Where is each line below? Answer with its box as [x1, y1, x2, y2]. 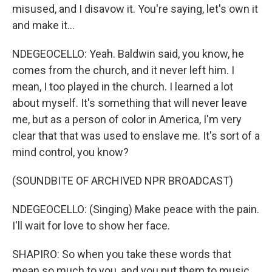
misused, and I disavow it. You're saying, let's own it [12, 2, 258, 15]
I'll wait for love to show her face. [12, 219, 170, 232]
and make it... [12, 19, 75, 32]
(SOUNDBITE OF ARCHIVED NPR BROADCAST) [12, 174, 233, 187]
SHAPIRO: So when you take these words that [12, 248, 231, 260]
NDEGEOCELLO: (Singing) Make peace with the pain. [12, 203, 259, 216]
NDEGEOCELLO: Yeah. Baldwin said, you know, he [12, 47, 244, 60]
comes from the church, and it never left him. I [12, 64, 234, 76]
